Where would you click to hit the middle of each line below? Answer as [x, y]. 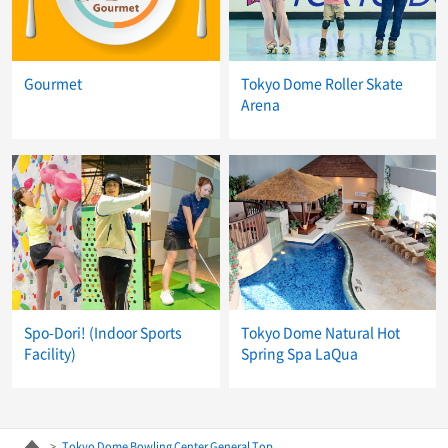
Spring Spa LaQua [299, 353]
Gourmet [53, 82]
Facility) [50, 353]
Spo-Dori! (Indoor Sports [103, 332]
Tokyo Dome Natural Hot [320, 332]
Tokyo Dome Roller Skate [321, 82]
